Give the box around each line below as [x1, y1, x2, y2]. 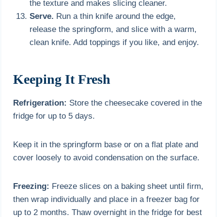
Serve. [30, 11, 54, 21]
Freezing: [13, 181, 50, 191]
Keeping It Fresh [13, 71, 111, 87]
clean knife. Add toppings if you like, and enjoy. [30, 37, 200, 47]
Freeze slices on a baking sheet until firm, [49, 181, 204, 191]
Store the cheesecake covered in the [67, 98, 202, 108]
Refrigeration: [13, 98, 67, 108]
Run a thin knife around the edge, [54, 11, 176, 21]
